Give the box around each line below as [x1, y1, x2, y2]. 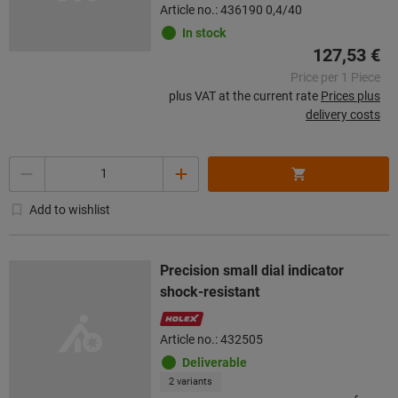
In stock [182, 25, 226, 40]
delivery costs [306, 107, 380, 122]
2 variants [169, 375, 212, 387]
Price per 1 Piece [291, 69, 380, 84]
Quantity [9, 157, 57, 172]
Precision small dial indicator [160, 261, 344, 279]
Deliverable [182, 354, 247, 370]
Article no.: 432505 [160, 331, 263, 346]
